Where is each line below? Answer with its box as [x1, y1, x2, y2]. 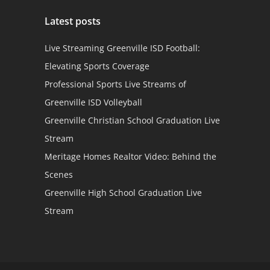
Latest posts [44, 14, 101, 28]
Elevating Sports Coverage [44, 60, 149, 72]
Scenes [44, 168, 73, 180]
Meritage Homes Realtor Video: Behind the [44, 150, 216, 162]
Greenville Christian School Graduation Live [44, 114, 220, 126]
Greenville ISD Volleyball [44, 96, 142, 108]
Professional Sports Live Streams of [44, 78, 186, 90]
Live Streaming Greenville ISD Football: [44, 42, 200, 54]
